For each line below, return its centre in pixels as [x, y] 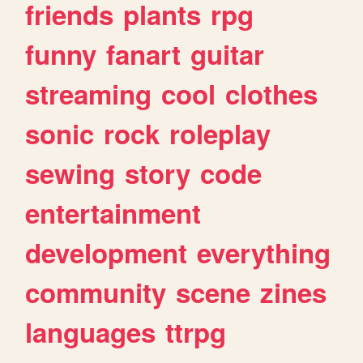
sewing [70, 173]
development [107, 253]
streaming [89, 94]
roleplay [220, 134]
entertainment [113, 213]
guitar [228, 54]
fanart [144, 54]
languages [91, 332]
